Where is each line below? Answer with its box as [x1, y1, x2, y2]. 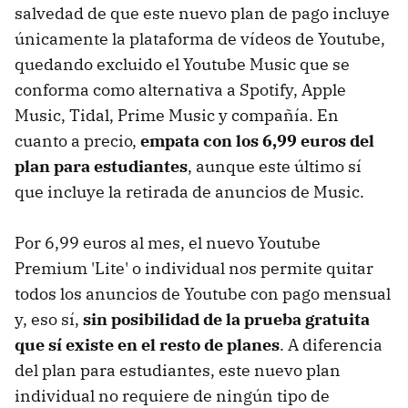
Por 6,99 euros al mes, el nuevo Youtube [15, 232, 321, 254]
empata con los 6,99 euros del [140, 130, 374, 152]
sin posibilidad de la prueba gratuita [83, 309, 370, 331]
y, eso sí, [15, 309, 83, 331]
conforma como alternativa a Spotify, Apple [15, 79, 346, 101]
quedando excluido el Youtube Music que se [15, 54, 350, 76]
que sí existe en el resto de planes [15, 334, 280, 356]
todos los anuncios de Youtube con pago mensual [15, 283, 391, 305]
